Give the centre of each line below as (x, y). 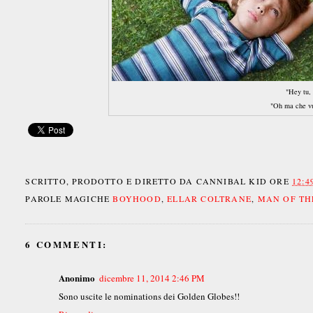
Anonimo (77, 277)
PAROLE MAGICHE (69, 198)
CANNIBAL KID (232, 181)
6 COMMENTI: (67, 244)
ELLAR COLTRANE (210, 198)
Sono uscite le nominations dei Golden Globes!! (150, 296)
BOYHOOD (137, 198)
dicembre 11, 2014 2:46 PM (152, 278)
